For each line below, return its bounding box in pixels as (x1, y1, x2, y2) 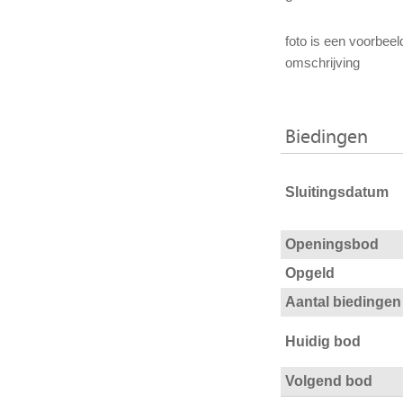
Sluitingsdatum (285, 184, 389, 200)
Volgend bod (285, 373, 372, 390)
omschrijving (285, 56, 363, 71)
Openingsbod (285, 237, 379, 253)
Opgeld (285, 265, 335, 282)
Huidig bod (285, 334, 361, 350)
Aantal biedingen (285, 294, 401, 310)
